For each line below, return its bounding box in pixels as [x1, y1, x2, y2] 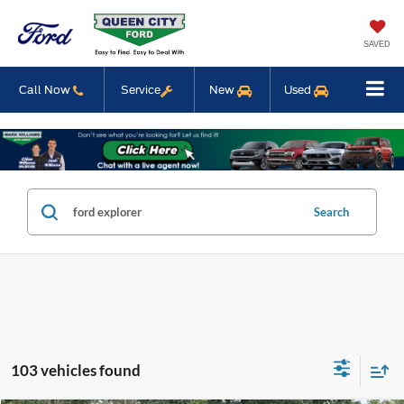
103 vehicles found [11, 360, 141, 380]
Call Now [18, 83, 73, 96]
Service [121, 83, 161, 96]
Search [314, 205, 349, 220]
